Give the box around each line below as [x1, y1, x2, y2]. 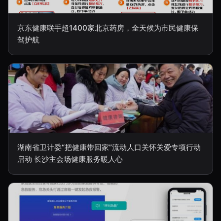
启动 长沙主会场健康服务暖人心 [17, 154, 123, 164]
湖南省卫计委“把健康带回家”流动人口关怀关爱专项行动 [17, 143, 201, 152]
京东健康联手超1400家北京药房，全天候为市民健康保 [17, 23, 198, 33]
